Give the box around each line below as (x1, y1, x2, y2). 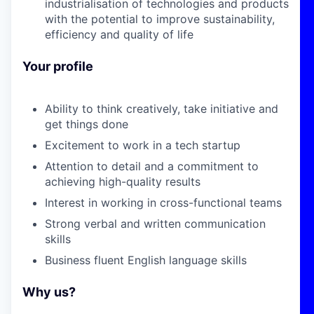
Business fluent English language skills (45, 252, 247, 267)
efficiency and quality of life (45, 27, 193, 41)
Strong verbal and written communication (45, 216, 266, 231)
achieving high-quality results (45, 174, 200, 189)
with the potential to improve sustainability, (45, 11, 275, 26)
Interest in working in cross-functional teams (45, 195, 282, 210)
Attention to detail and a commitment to (45, 158, 259, 173)
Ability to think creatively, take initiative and (45, 101, 278, 116)
